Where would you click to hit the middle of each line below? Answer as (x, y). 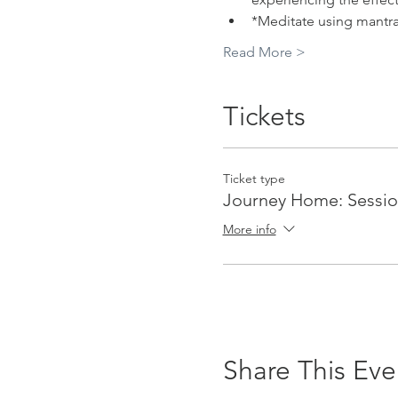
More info (249, 230)
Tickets (264, 116)
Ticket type (254, 179)
